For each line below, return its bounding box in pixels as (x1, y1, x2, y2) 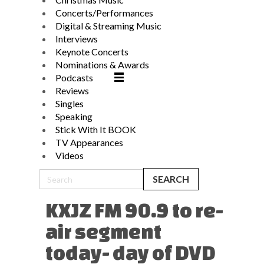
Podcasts (55, 72, 93, 83)
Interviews (55, 33, 98, 44)
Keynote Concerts (55, 46, 128, 57)
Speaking (55, 111, 93, 122)
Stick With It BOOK (55, 124, 136, 135)
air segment (45, 220, 161, 242)
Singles (55, 98, 84, 109)
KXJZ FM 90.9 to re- (45, 199, 223, 221)
